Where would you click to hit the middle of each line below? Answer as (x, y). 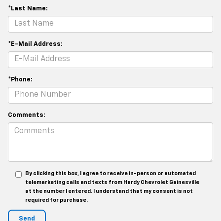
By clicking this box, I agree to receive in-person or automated (110, 173)
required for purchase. (56, 200)
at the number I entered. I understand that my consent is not (109, 191)
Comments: (27, 115)
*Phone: (20, 79)
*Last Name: (28, 8)
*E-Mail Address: (35, 44)
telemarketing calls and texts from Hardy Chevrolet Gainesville (112, 182)
